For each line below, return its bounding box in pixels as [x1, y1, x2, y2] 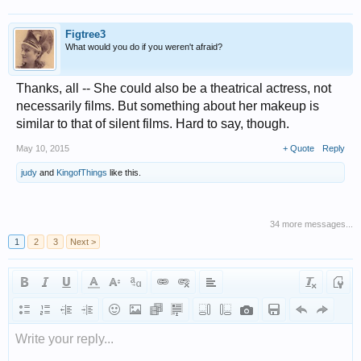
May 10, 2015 [16, 143, 69, 154]
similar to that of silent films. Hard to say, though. [16, 117, 289, 131]
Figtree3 [65, 28, 106, 41]
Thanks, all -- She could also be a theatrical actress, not [16, 81, 331, 96]
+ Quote [283, 143, 314, 154]
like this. [107, 168, 141, 178]
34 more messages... [270, 219, 353, 230]
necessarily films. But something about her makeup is [16, 99, 319, 114]
